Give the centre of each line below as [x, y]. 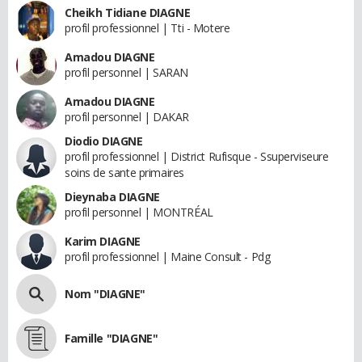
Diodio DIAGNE [104, 141]
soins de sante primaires [124, 172]
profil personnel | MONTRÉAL [139, 212]
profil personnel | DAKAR [127, 116]
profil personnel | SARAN [126, 72]
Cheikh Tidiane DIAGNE [128, 12]
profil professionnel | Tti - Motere [147, 27]
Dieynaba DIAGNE [112, 196]
